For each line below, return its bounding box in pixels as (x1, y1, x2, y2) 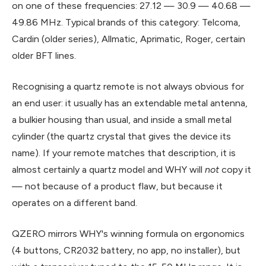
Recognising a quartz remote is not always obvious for (12, 80, 244, 92)
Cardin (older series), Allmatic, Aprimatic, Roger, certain (12, 33, 245, 45)
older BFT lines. (12, 49, 76, 61)
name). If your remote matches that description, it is (12, 147, 236, 159)
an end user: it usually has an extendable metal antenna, (12, 97, 248, 109)
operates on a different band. (12, 197, 137, 208)
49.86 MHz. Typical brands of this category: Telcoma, (12, 16, 240, 28)
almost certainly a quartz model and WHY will (12, 163, 205, 175)
